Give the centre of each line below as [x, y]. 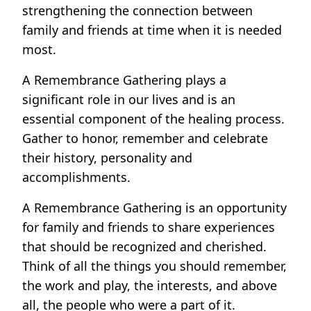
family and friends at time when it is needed [152, 30]
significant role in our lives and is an [129, 100]
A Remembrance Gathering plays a [124, 80]
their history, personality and [107, 158]
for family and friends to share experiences [149, 227]
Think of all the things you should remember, [154, 266]
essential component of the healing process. [153, 119]
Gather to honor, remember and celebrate [145, 138]
